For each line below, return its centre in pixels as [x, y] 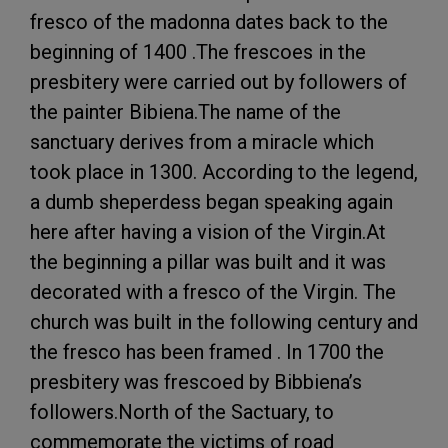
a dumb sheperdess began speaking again [211, 201]
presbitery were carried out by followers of [218, 81]
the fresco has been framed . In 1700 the [207, 351]
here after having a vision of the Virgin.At [208, 231]
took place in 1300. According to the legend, [224, 171]
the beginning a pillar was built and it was [208, 261]
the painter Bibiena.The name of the [185, 111]
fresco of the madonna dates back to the [209, 21]
